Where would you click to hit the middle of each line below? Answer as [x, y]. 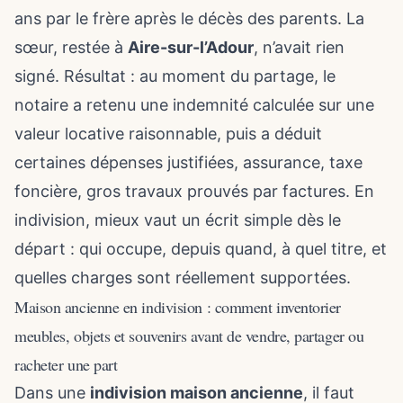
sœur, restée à [71, 47]
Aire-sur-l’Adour [191, 47]
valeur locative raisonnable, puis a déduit [168, 134]
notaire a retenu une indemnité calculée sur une [194, 105]
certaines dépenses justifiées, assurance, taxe [188, 162]
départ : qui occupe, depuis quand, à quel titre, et [201, 249]
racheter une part [66, 364]
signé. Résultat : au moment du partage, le [175, 76]
